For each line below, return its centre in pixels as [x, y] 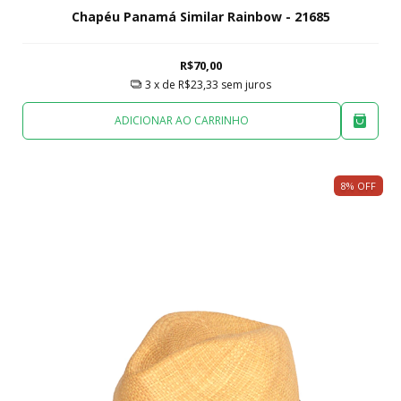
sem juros [246, 84]
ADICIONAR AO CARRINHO [182, 120]
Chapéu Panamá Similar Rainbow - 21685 [200, 17]
